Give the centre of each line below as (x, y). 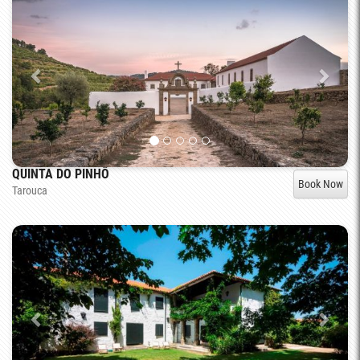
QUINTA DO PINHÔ (61, 174)
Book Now (321, 184)
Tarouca (30, 190)
